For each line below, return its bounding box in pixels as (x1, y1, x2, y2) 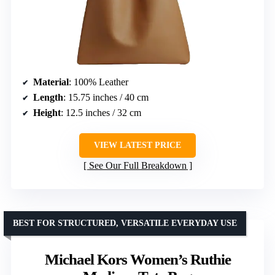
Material (33, 77, 69, 88)
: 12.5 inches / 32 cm (61, 107, 141, 118)
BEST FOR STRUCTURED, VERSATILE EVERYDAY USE (13, 219, 237, 228)
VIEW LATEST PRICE (94, 141, 181, 150)
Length (33, 92, 63, 103)
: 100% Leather (69, 77, 128, 88)
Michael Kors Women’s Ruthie (44, 251, 231, 268)
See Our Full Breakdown (88, 160, 187, 171)
